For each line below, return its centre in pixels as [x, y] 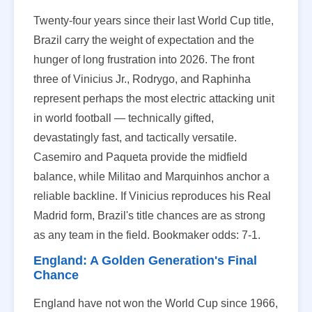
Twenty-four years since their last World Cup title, [154, 20]
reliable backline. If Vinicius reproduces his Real [152, 196]
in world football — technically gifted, [124, 118]
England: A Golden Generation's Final [145, 260]
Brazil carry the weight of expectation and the [144, 40]
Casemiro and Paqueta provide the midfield [140, 157]
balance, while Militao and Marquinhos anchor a [151, 176]
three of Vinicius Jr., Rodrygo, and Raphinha [142, 79]
